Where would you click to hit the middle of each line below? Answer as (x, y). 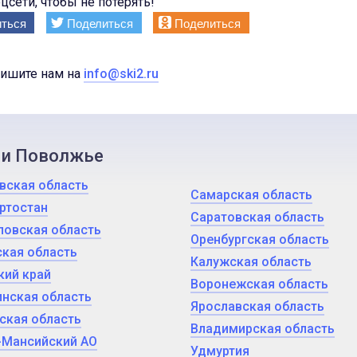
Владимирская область (263, 329)
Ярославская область (257, 306)
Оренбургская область (260, 239)
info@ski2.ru (121, 74)
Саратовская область (257, 217)
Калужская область (251, 262)
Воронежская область (259, 284)
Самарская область (251, 195)
